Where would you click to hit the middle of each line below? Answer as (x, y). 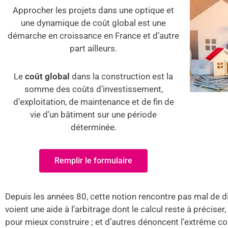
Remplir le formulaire (94, 161)
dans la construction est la (123, 76)
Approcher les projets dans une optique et (94, 10)
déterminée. (93, 127)
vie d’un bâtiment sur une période (94, 115)
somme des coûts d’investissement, (93, 89)
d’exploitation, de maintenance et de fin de (93, 102)
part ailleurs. (94, 48)
